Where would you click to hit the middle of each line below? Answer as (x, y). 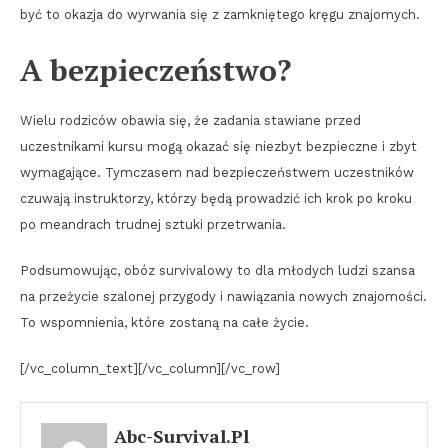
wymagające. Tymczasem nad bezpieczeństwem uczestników (217, 173)
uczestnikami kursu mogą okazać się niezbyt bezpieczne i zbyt (218, 147)
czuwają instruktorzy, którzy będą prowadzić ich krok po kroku (216, 199)
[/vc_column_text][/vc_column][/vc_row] (150, 369)
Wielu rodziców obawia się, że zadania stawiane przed (190, 121)
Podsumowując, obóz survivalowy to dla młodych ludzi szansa (217, 271)
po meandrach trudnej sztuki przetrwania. (153, 225)
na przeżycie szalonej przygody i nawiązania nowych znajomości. (223, 297)
